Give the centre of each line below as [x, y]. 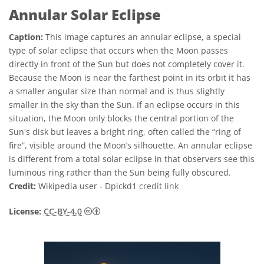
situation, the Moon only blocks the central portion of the [121, 118]
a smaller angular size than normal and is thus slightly [117, 91]
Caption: [26, 37]
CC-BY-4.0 [63, 211]
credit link [159, 186]
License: [25, 211]
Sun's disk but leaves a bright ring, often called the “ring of [125, 132]
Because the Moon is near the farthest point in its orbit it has [130, 77]
